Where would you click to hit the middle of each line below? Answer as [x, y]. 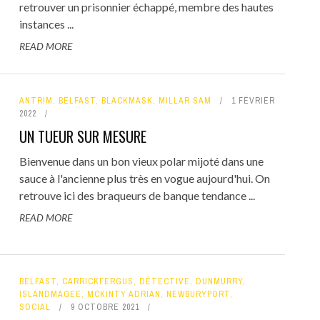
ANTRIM [36, 101]
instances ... [46, 24]
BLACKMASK [127, 101]
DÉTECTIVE [164, 281]
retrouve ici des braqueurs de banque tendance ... [137, 195]
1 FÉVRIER [253, 101]
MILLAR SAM [185, 101]
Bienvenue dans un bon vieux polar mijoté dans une [141, 161]
